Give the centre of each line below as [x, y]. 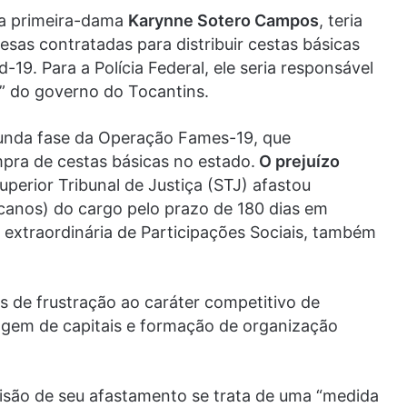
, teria [341, 20]
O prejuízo [298, 161]
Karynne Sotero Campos [223, 20]
